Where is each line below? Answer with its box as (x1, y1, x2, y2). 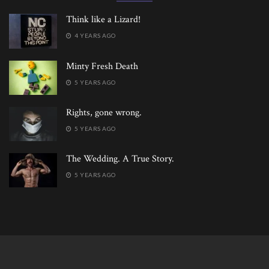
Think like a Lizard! (66, 13, 141, 26)
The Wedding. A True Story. (66, 152, 174, 165)
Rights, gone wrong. (66, 106, 142, 119)
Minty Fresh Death (66, 59, 138, 73)
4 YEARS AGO (73, 32, 116, 40)
